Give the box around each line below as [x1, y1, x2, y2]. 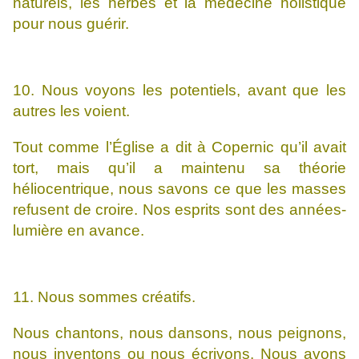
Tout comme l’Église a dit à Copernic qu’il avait [13, 139, 346, 156]
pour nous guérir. [13, 15, 129, 33]
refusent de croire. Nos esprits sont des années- [13, 201, 346, 219]
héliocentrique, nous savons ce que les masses [13, 180, 346, 198]
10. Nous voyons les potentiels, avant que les [13, 82, 346, 99]
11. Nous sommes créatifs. [13, 288, 196, 306]
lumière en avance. [13, 222, 144, 240]
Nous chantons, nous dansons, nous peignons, [13, 325, 346, 342]
